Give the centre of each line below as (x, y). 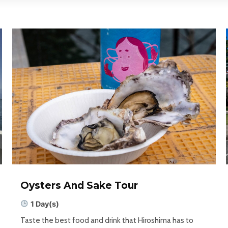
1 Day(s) (45, 204)
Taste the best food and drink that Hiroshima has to (107, 220)
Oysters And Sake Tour (79, 185)
